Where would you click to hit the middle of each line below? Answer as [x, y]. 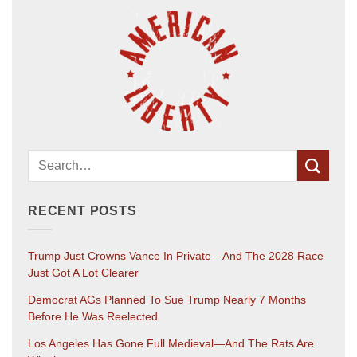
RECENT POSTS [82, 210]
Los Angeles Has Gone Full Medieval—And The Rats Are [171, 344]
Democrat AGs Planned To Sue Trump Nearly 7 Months [167, 300]
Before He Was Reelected [93, 317]
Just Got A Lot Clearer [83, 273]
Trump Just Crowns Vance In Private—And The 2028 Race [176, 256]
